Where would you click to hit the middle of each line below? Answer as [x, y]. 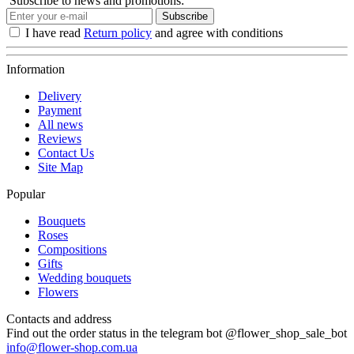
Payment [60, 110]
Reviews [60, 138]
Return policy [118, 32]
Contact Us [66, 153]
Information [36, 69]
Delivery [60, 96]
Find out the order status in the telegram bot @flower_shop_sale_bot [177, 333]
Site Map [60, 167]
